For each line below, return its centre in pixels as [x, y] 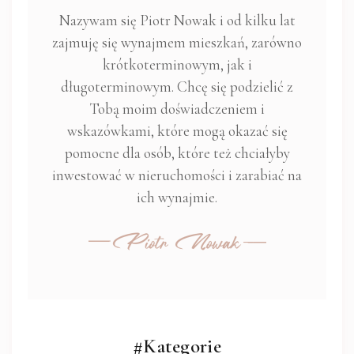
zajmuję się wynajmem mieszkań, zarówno [177, 43]
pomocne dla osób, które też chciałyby [177, 153]
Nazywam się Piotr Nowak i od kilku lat [177, 21]
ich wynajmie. [177, 198]
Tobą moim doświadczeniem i [177, 109]
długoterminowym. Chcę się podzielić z [177, 87]
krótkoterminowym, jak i [177, 65]
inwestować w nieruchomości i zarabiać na [177, 175]
